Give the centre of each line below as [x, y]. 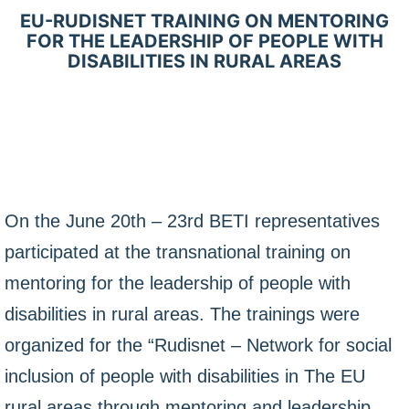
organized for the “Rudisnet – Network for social [198, 345]
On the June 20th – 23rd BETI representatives [192, 221]
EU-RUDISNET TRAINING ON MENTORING [204, 21]
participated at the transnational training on [178, 252]
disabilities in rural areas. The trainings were [182, 314]
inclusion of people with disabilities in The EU [185, 376]
